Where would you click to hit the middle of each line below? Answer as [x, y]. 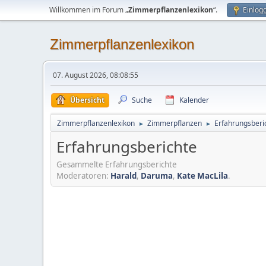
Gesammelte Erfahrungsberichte [117, 164]
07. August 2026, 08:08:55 [96, 75]
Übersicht [87, 100]
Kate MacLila [202, 175]
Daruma [157, 175]
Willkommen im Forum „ [89, 10]
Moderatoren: [83, 175]
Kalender [194, 100]
